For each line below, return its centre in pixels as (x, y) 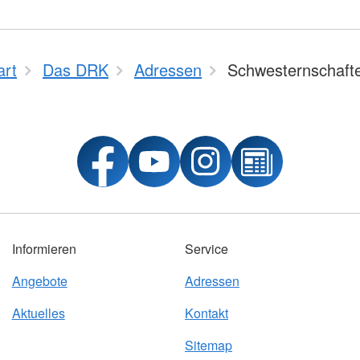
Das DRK (76, 70)
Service (206, 249)
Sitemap (208, 345)
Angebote (39, 281)
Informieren (44, 249)
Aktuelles (38, 313)
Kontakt (206, 313)
